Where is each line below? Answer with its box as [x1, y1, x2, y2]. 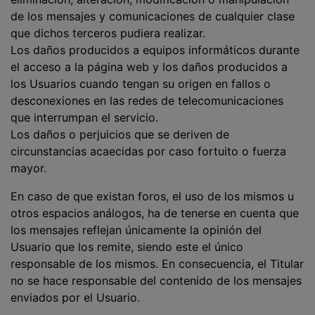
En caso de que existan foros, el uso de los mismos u [11, 189, 294, 203]
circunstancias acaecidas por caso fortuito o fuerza [11, 144, 286, 158]
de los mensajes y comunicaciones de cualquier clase [11, 9, 295, 23]
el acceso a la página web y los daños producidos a [11, 60, 288, 74]
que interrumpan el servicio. [11, 110, 158, 124]
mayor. [11, 161, 46, 175]
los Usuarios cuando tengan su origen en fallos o [11, 77, 271, 91]
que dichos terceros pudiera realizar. [11, 26, 205, 40]
